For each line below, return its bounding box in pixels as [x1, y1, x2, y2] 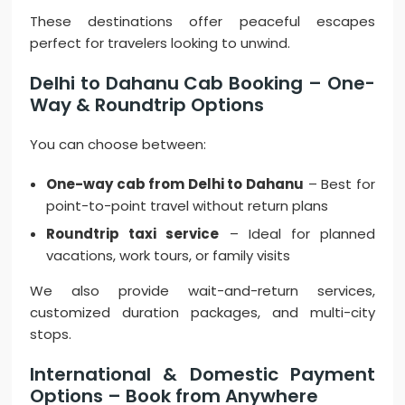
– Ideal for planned [219, 224, 375, 244]
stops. [30, 325, 72, 344]
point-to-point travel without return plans [46, 196, 329, 216]
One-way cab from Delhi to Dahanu [46, 174, 305, 194]
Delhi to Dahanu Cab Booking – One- [30, 71, 375, 97]
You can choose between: [30, 135, 207, 155]
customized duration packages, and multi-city [30, 303, 375, 323]
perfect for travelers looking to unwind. [30, 33, 291, 53]
